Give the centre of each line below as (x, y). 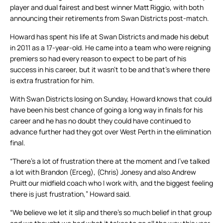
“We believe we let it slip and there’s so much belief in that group (111, 213)
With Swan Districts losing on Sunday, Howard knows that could (111, 99)
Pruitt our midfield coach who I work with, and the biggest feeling (111, 183)
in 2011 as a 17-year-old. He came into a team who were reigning (110, 48)
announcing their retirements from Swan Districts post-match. (110, 18)
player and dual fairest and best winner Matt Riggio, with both (107, 7)
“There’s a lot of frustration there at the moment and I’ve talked (110, 161)
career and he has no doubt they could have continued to (100, 121)
